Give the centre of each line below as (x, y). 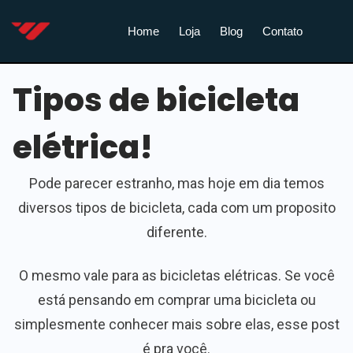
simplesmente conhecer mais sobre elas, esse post (176, 325)
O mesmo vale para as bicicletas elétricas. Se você (176, 276)
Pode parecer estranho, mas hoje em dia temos (176, 184)
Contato (283, 31)
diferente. (176, 232)
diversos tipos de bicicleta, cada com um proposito (176, 208)
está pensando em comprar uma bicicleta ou (176, 300)
